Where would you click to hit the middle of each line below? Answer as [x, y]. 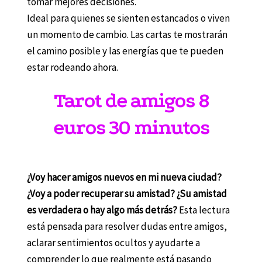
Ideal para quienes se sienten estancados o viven [128, 18]
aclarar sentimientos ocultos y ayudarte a [113, 243]
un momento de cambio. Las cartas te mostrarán [127, 35]
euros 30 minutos [131, 128]
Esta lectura [203, 210]
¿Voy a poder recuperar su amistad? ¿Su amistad [127, 194]
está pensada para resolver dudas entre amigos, [127, 227]
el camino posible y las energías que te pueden [125, 51]
